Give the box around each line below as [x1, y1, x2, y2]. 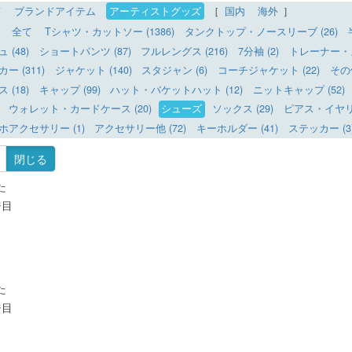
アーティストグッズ [108, 3, 201, 18]
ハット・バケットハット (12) [110, 82, 244, 97]
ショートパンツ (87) [38, 43, 131, 58]
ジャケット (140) [54, 63, 132, 78]
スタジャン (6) [141, 63, 208, 78]
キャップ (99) [38, 82, 101, 97]
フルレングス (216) [141, 43, 229, 58]
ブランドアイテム [14, 3, 97, 18]
